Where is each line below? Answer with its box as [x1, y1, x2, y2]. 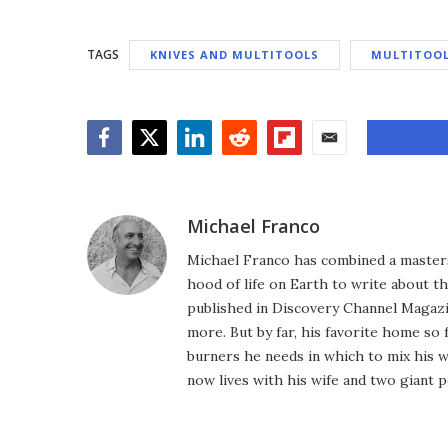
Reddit [221, 154, 277, 178]
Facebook [86, 154, 169, 178]
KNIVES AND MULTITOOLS [150, 47, 319, 62]
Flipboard [266, 154, 350, 178]
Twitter [131, 154, 196, 178]
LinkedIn [176, 154, 249, 178]
